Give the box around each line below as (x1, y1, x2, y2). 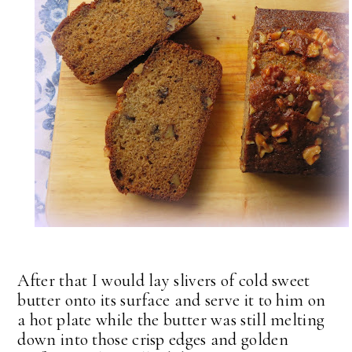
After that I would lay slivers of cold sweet (17, 269, 310, 291)
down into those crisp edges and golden (17, 328, 288, 350)
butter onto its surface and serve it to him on (17, 289, 326, 310)
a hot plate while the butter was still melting (17, 309, 325, 330)
